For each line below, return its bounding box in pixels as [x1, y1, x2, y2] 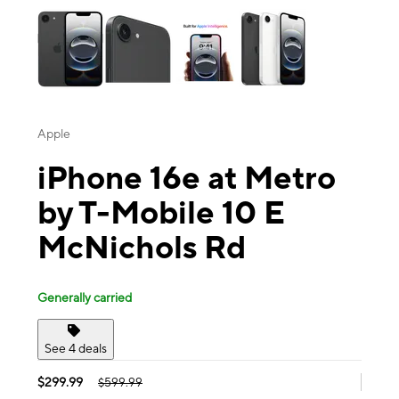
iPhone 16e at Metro [37, 159, 336, 197]
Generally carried [37, 289, 132, 305]
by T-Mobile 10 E [37, 193, 285, 232]
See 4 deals [45, 340, 107, 355]
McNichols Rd [37, 228, 246, 266]
